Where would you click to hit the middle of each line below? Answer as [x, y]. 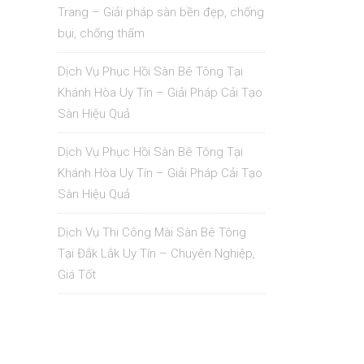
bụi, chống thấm [101, 33]
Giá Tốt [77, 275]
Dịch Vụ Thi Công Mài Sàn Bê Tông [152, 232]
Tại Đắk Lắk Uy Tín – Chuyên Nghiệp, [156, 253]
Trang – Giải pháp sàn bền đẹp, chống [161, 12]
